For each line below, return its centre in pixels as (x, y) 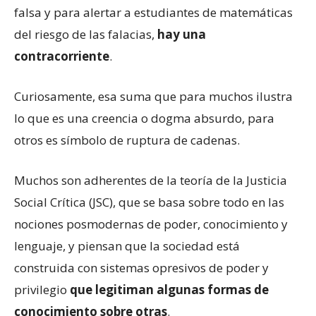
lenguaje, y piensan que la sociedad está (127, 245)
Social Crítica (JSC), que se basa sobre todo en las (149, 202)
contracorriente (62, 56)
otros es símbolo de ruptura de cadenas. (127, 140)
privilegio (42, 289)
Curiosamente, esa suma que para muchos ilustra (153, 96)
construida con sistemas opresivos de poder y (141, 267)
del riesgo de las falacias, (86, 34)
